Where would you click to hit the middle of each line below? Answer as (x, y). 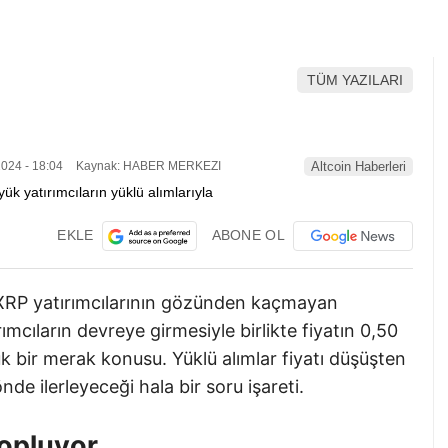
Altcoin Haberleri (358, 167)
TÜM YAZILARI (355, 80)
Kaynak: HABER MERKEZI (147, 166)
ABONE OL (248, 234)
